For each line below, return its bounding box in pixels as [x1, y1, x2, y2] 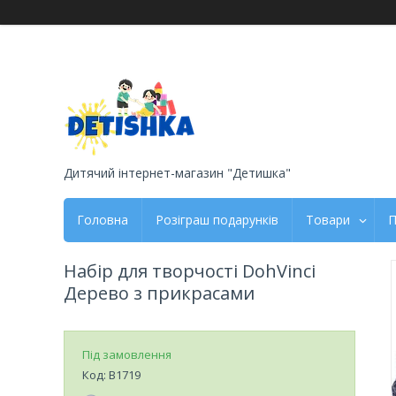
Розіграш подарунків [156, 210, 278, 228]
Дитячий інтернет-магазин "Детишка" [64, 164, 291, 181]
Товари [306, 210, 350, 228]
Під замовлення [82, 346, 171, 362]
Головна [77, 210, 128, 228]
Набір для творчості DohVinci [64, 258, 316, 283]
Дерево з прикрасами [64, 280, 255, 305]
